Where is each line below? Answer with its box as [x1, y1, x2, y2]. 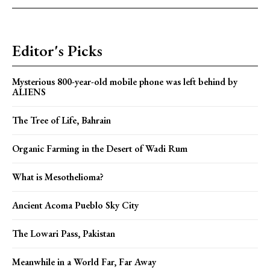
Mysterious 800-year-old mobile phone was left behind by [12, 75, 237, 88]
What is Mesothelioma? [12, 170, 104, 183]
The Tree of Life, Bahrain [12, 113, 111, 127]
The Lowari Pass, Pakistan [12, 227, 115, 240]
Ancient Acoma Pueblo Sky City [12, 198, 139, 212]
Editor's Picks [12, 40, 102, 61]
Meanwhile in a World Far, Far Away [12, 255, 156, 268]
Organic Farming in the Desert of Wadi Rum [12, 142, 187, 155]
